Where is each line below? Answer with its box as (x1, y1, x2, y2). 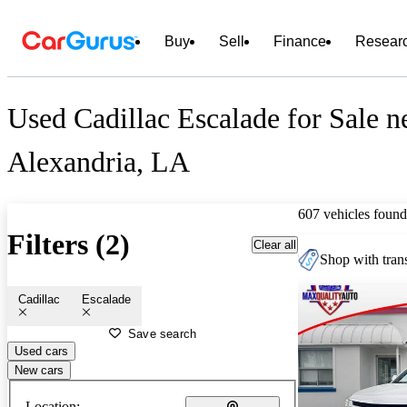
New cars (15, 362, 64, 377)
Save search (128, 326, 197, 341)
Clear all (253, 237, 296, 252)
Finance (273, 34, 326, 49)
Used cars (15, 343, 68, 358)
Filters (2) (7, 228, 130, 262)
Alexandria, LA (7, 145, 190, 179)
